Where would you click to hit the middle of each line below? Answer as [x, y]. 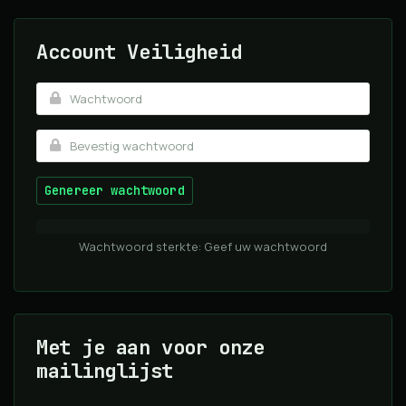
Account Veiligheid [139, 52]
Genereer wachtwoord [115, 190]
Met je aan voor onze [150, 348]
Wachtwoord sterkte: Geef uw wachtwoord [203, 246]
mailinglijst [105, 371]
